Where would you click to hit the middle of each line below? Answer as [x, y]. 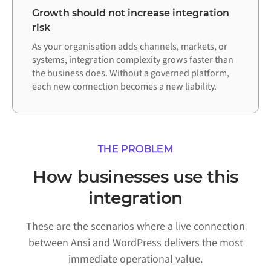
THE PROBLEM [135, 149]
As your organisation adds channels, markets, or [130, 47]
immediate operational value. [135, 260]
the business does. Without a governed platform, [131, 73]
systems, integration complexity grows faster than [133, 60]
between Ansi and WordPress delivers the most [135, 243]
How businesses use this [135, 177]
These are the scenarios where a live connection [135, 227]
